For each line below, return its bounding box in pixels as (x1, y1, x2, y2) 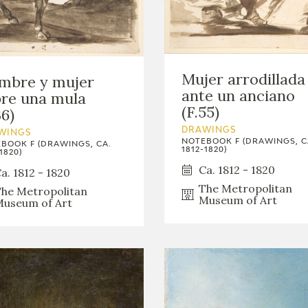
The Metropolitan (199, 181, 292, 195)
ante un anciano (181, 85, 295, 105)
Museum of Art (199, 192, 277, 207)
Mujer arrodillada (181, 69, 305, 89)
